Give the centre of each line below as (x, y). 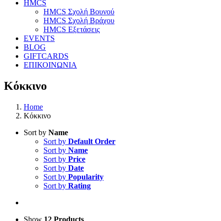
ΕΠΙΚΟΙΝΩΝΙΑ (50, 65)
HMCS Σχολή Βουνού (79, 12)
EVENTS (39, 38)
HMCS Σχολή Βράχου (79, 20)
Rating (79, 185)
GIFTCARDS (46, 56)
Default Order (92, 141)
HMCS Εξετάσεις (72, 29)
